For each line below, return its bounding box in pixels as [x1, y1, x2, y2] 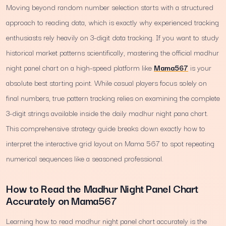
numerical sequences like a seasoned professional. [6, 152, 163, 164]
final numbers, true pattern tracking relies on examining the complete [6, 92, 220, 103]
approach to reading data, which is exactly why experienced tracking [6, 16, 219, 28]
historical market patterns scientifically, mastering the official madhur [6, 46, 219, 58]
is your [188, 62, 211, 73]
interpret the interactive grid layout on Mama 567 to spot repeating [6, 137, 214, 149]
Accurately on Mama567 [6, 192, 117, 208]
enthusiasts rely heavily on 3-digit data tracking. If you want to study [6, 31, 219, 43]
